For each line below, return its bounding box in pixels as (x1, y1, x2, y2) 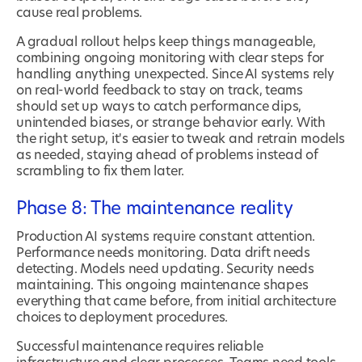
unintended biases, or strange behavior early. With (16, 116, 326, 130)
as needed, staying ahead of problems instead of (16, 149, 318, 162)
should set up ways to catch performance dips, (16, 100, 302, 114)
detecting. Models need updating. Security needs (16, 263, 314, 276)
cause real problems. (16, 6, 143, 20)
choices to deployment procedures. (16, 311, 229, 325)
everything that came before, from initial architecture (16, 295, 337, 309)
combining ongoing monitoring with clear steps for (16, 52, 325, 65)
